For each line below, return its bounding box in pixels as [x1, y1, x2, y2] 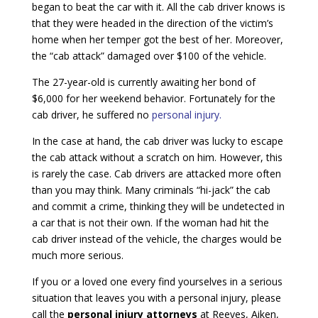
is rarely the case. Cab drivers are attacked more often [31, 166, 281, 180]
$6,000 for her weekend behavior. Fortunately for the [31, 91, 275, 105]
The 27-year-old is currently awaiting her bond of [31, 75, 256, 89]
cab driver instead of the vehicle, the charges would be [31, 231, 282, 246]
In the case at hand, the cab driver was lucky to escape [31, 133, 283, 148]
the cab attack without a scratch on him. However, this [31, 150, 283, 164]
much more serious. [31, 248, 124, 262]
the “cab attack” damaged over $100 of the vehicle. [31, 48, 266, 62]
